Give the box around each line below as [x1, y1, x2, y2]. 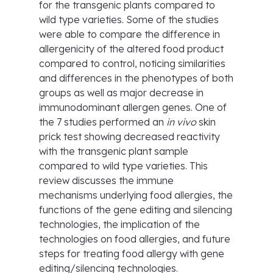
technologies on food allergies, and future [39, 233, 230, 245]
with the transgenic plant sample [39, 145, 188, 157]
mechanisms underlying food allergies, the [39, 189, 233, 201]
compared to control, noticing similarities [39, 57, 225, 69]
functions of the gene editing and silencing [39, 204, 232, 216]
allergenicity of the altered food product [39, 43, 224, 55]
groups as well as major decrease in [39, 87, 204, 99]
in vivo [166, 116, 196, 128]
